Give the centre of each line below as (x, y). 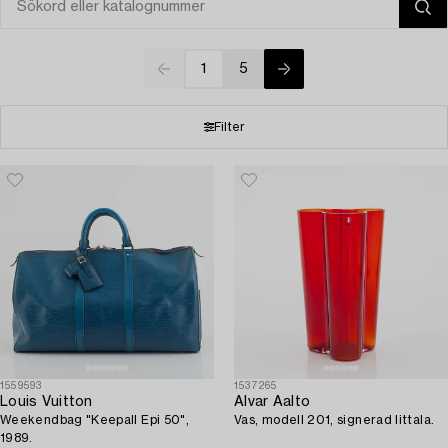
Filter (229, 127)
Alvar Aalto (272, 402)
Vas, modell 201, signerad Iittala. (334, 420)
